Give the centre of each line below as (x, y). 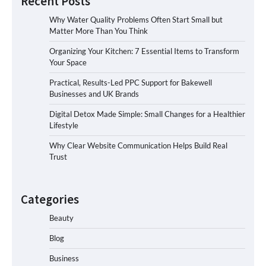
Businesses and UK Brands (94, 94)
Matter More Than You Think (99, 31)
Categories (50, 199)
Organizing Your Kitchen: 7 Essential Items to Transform (144, 51)
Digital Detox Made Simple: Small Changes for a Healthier (147, 114)
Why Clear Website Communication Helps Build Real (138, 145)
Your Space (68, 62)
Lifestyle (64, 125)
